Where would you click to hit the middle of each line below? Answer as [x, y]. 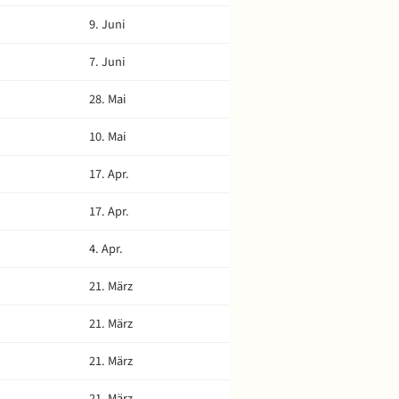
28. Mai [108, 99]
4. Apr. [106, 249]
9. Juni [107, 24]
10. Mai [108, 137]
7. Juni [107, 62]
